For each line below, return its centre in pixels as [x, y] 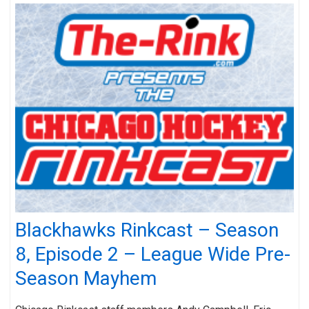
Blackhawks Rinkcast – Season [147, 230]
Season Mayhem [86, 278]
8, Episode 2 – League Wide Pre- [153, 254]
